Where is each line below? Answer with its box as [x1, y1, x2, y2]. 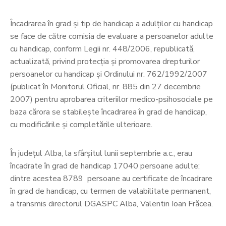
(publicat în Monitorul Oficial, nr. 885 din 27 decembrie [10, 81, 201, 93]
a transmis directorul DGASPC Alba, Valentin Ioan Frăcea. [10, 198, 213, 210]
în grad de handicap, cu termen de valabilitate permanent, [10, 186, 211, 197]
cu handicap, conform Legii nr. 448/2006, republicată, [10, 43, 195, 55]
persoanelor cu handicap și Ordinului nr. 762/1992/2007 [10, 69, 207, 80]
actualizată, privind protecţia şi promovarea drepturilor [10, 56, 200, 68]
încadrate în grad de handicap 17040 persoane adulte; [10, 160, 200, 172]
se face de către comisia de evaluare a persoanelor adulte [10, 31, 213, 42]
